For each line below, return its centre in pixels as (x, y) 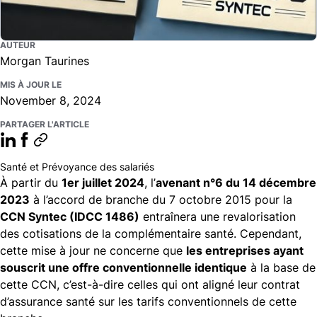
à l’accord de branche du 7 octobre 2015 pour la (161, 199)
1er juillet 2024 (103, 182)
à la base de (281, 267)
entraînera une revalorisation (218, 216)
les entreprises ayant (245, 250)
